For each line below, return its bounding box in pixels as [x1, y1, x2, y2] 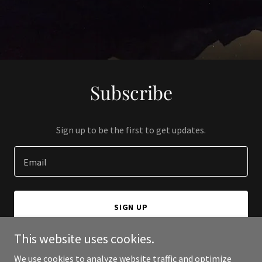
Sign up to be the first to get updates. [56, 124, 206, 136]
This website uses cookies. [14, 230, 154, 247]
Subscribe [89, 80, 173, 105]
